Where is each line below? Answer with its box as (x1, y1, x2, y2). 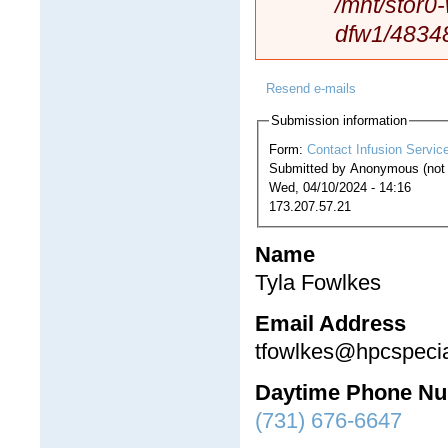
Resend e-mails (266, 81, 356, 97)
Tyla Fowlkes (255, 270, 381, 296)
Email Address (255, 311, 406, 337)
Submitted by (269, 161, 350, 177)
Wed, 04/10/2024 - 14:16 (269, 180, 411, 196)
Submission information (271, 113, 407, 129)
